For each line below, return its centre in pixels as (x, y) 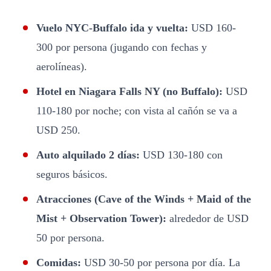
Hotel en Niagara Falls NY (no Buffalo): (129, 91)
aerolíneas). (62, 66)
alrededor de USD (207, 218)
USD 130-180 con (181, 155)
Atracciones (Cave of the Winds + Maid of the (144, 199)
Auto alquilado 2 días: (88, 155)
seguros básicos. (72, 174)
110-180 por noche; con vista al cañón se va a (137, 110)
